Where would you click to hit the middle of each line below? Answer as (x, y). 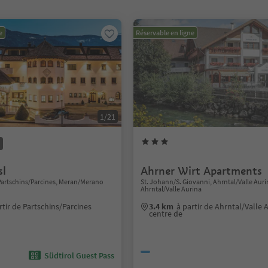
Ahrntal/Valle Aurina (171, 189)
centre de (166, 214)
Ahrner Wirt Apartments (202, 171)
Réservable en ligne (165, 33)
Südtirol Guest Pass (80, 255)
